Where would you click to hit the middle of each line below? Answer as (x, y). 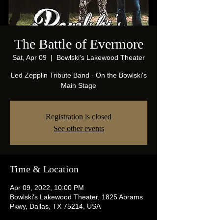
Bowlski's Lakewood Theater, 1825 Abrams (76, 197)
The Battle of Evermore (79, 44)
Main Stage (79, 85)
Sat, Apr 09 (29, 57)
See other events (79, 128)
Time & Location (44, 169)
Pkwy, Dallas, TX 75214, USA (55, 206)
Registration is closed (79, 116)
